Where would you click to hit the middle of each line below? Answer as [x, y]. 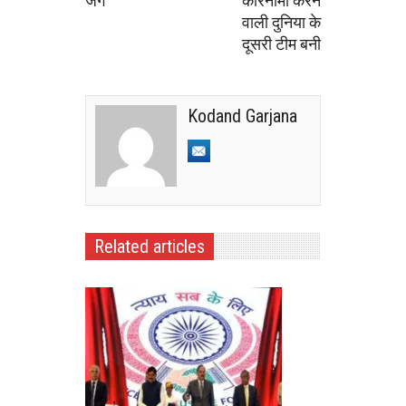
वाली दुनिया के [281, 22]
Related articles [150, 246]
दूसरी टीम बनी [281, 44]
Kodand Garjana [242, 116]
